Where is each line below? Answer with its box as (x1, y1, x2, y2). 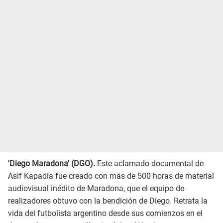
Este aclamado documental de (95, 158, 204, 168)
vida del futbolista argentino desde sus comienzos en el (8, 208, 203, 218)
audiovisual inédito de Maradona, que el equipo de (8, 183, 184, 193)
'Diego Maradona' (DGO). (8, 158, 95, 168)
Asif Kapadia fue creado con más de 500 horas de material (8, 171, 214, 181)
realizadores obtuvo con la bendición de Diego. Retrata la (8, 196, 208, 206)
